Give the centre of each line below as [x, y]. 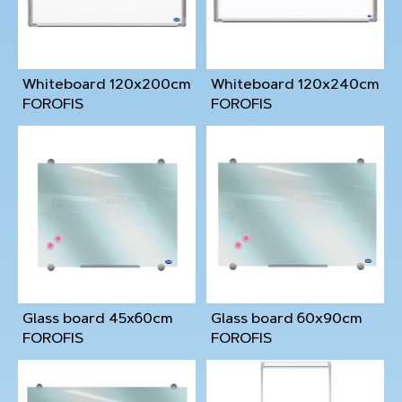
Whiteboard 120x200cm [107, 85]
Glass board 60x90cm [287, 319]
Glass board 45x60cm [98, 319]
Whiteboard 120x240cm [295, 85]
